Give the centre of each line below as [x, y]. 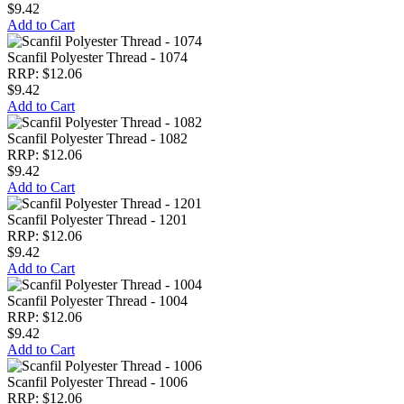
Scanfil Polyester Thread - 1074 [97, 57]
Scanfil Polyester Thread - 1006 [97, 382]
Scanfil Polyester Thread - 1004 [97, 301]
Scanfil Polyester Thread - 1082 [97, 138]
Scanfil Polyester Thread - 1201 [97, 220]
